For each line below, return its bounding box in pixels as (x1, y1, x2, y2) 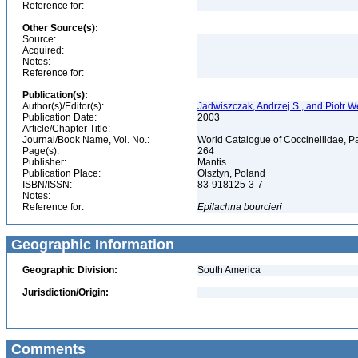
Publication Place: (22, 168, 101, 179)
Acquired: (22, 45, 64, 56)
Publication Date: (22, 112, 97, 123)
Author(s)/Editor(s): (22, 101, 104, 112)
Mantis (197, 157, 229, 168)
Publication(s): (22, 89, 88, 101)
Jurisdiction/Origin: (22, 287, 109, 298)
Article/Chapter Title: (22, 123, 110, 134)
